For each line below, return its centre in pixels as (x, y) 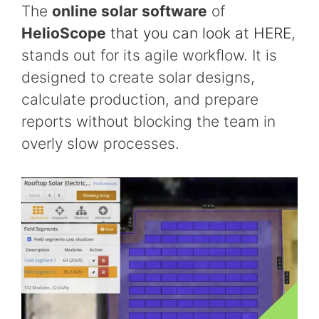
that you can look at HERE (201, 33)
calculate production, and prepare (140, 100)
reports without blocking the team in (148, 122)
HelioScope (64, 33)
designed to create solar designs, (138, 78)
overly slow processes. (100, 144)
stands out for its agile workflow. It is (149, 56)
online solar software (130, 11)
